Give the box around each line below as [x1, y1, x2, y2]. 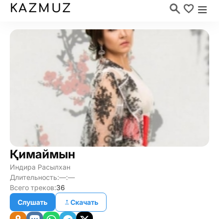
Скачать [70, 198, 98, 206]
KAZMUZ [10, 2, 72, 15]
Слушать [18, 198, 47, 206]
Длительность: [10, 173, 59, 181]
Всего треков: [10, 183, 56, 192]
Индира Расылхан [10, 163, 70, 171]
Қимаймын [10, 147, 75, 161]
